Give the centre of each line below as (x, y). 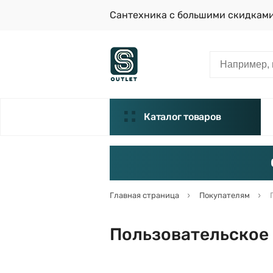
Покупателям (225, 195)
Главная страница (144, 195)
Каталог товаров (183, 117)
